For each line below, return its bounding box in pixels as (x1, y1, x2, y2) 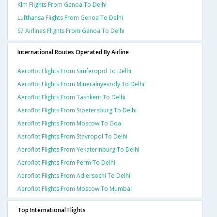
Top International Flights (17, 206, 86, 215)
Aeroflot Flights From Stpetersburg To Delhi (17, 106, 137, 115)
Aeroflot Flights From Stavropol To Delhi (17, 132, 127, 141)
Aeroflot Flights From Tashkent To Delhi (17, 93, 125, 102)
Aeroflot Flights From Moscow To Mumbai (17, 185, 132, 193)
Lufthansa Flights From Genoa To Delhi (17, 14, 123, 22)
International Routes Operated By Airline (17, 48, 129, 57)
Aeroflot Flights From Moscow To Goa (17, 119, 121, 128)
